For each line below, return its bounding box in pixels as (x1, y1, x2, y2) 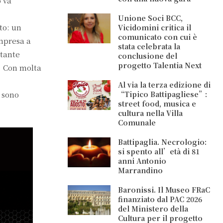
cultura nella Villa (118, 108, 183, 118)
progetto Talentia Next (118, 60, 202, 70)
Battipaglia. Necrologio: (118, 137, 207, 147)
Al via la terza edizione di (118, 80, 211, 90)
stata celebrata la (118, 41, 181, 51)
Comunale (118, 117, 156, 127)
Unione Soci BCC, (118, 13, 183, 23)
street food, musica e (118, 99, 197, 109)
